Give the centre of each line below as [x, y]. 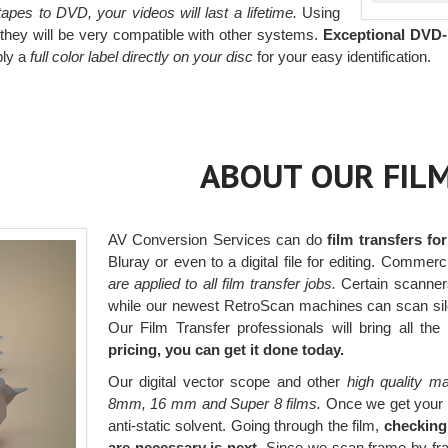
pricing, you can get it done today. [225, 349]
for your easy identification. [342, 56]
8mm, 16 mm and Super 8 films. [214, 403]
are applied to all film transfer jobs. [222, 283]
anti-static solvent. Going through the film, [245, 425]
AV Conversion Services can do [214, 239]
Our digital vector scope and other [224, 381]
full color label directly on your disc [142, 56]
